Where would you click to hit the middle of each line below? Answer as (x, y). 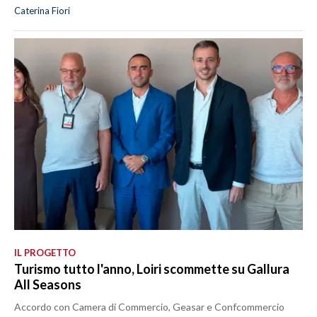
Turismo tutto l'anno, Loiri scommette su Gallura (152, 269)
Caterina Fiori (42, 10)
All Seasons (48, 285)
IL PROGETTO (45, 253)
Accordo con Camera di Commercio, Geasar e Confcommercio (149, 307)
